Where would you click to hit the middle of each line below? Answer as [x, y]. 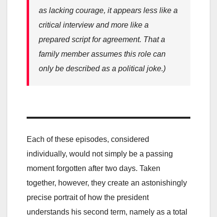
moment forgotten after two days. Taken [93, 168]
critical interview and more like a [94, 25]
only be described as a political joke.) [102, 68]
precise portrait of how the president [88, 197]
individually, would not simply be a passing [100, 154]
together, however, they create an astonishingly [107, 183]
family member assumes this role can [102, 54]
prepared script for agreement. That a [102, 39]
